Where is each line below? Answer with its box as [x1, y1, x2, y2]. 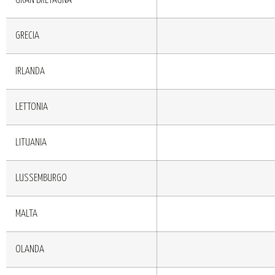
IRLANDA [15, 66, 45, 77]
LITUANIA [15, 137, 47, 148]
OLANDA [15, 244, 44, 255]
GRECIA [15, 30, 39, 41]
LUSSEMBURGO [15, 172, 67, 184]
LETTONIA [15, 101, 48, 112]
